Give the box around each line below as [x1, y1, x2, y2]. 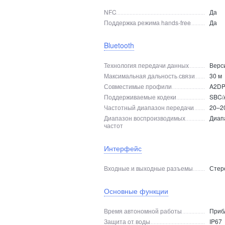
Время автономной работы [104, 206, 182, 215]
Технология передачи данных [104, 61, 189, 69]
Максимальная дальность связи [104, 71, 195, 80]
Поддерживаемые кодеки [104, 92, 176, 101]
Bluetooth [104, 40, 134, 50]
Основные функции [104, 186, 168, 196]
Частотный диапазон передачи [104, 103, 194, 111]
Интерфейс [104, 143, 142, 153]
